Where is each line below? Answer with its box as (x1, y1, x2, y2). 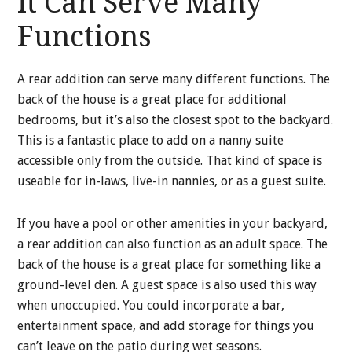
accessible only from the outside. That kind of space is (17, 153, 323, 169)
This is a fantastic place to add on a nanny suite (17, 133, 284, 148)
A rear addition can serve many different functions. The (17, 71, 331, 87)
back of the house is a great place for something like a (17, 257, 321, 273)
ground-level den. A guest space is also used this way (17, 277, 317, 293)
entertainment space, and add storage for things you (17, 318, 315, 334)
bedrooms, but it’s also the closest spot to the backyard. (17, 112, 334, 128)
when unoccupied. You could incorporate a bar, (17, 298, 285, 313)
